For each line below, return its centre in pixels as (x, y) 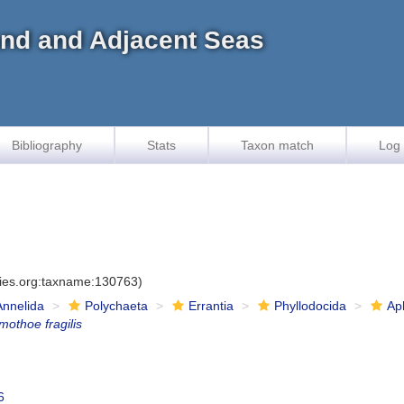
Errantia (211, 306)
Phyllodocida (311, 306)
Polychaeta (117, 306)
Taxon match (277, 145)
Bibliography (47, 145)
